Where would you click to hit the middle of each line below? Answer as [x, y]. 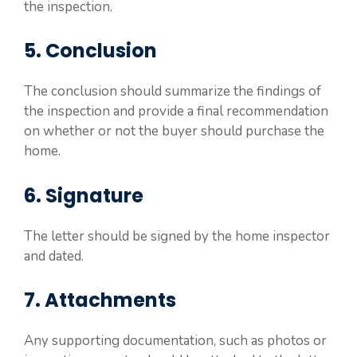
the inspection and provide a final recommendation [176, 111]
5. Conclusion [90, 51]
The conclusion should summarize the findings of [173, 91]
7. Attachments [100, 300]
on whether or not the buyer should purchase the [174, 131]
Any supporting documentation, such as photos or [175, 341]
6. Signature [84, 195]
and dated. [54, 256]
